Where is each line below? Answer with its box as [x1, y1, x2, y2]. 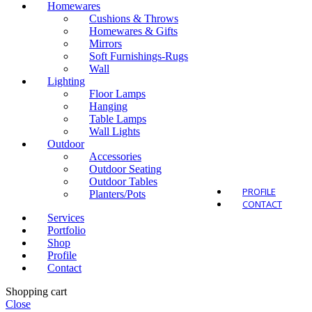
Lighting [47, 75, 85, 87]
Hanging [89, 100, 127, 112]
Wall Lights [89, 125, 140, 137]
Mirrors [89, 37, 122, 49]
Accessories [89, 150, 141, 162]
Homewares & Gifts [89, 24, 178, 37]
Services [47, 211, 84, 224]
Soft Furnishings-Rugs [89, 49, 188, 62]
